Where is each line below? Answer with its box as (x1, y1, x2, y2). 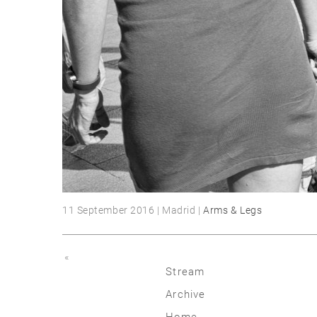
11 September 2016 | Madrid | (62, 204, 204, 216)
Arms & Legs (203, 204, 263, 216)
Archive (166, 288, 206, 301)
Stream (166, 265, 205, 278)
